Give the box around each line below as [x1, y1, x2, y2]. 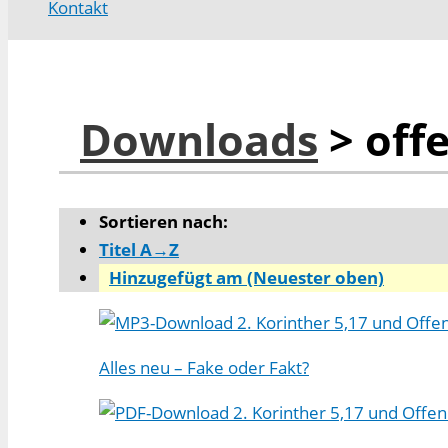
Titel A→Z [99, 238, 179, 262]
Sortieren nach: [99, 210, 228, 234]
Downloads [80, 111, 318, 169]
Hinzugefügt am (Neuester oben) [109, 266, 384, 290]
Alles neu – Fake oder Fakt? [99, 356, 309, 380]
